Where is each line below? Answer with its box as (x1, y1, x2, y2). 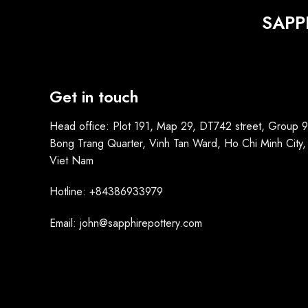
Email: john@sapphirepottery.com (49, 215, 202, 232)
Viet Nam (49, 152, 93, 168)
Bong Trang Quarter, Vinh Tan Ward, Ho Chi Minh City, (49, 135, 306, 151)
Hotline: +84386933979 (49, 184, 163, 200)
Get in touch (49, 85, 138, 109)
